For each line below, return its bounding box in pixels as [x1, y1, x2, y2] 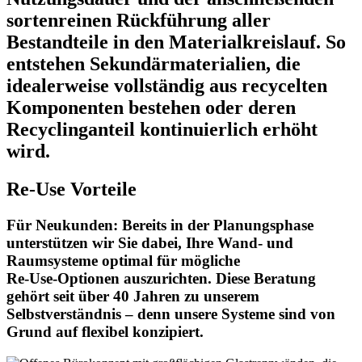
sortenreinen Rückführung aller [6, 10, 271, 32]
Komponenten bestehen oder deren [6, 97, 296, 119]
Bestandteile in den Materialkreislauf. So [6, 32, 346, 53]
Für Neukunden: [6, 217, 118, 234]
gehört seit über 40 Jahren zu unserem [6, 288, 259, 305]
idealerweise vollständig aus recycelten [6, 75, 327, 97]
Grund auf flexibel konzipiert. [6, 323, 208, 341]
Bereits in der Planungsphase [118, 217, 314, 234]
